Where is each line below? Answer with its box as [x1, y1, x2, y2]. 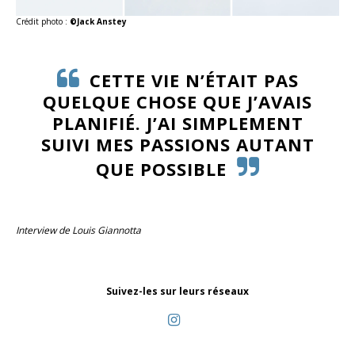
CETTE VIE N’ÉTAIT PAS [89, 68, 299, 93]
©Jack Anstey [70, 16, 127, 28]
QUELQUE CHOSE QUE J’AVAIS [43, 90, 312, 114]
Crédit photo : [16, 16, 70, 28]
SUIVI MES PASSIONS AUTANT [40, 132, 315, 157]
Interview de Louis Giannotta [16, 223, 141, 238]
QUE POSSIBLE [96, 157, 227, 181]
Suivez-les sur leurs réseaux [106, 284, 249, 299]
